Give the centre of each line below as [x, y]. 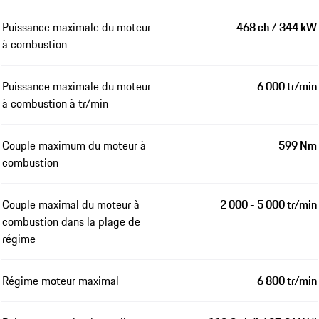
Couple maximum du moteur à [74, 145]
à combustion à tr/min [55, 103]
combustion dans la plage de [71, 221]
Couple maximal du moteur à [71, 204]
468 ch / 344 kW [277, 27]
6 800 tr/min [287, 280]
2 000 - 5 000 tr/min [268, 204]
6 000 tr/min [287, 86]
